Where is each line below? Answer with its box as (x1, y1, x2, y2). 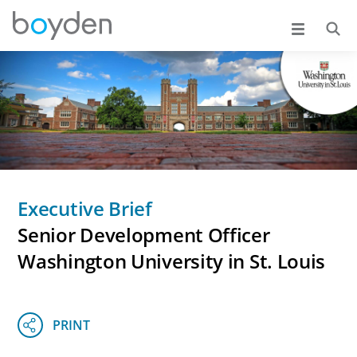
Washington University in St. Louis (18, 248, 326, 275)
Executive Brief (18, 195, 152, 222)
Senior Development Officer (18, 222, 270, 249)
